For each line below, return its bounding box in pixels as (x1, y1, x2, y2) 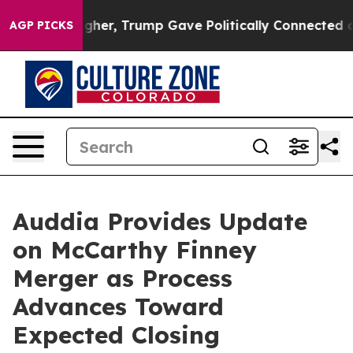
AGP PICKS (9, 18, 73, 32)
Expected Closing (13, 320, 220, 350)
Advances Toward (13, 292, 224, 321)
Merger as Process (13, 263, 232, 293)
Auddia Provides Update (13, 206, 307, 236)
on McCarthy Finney (13, 235, 257, 265)
